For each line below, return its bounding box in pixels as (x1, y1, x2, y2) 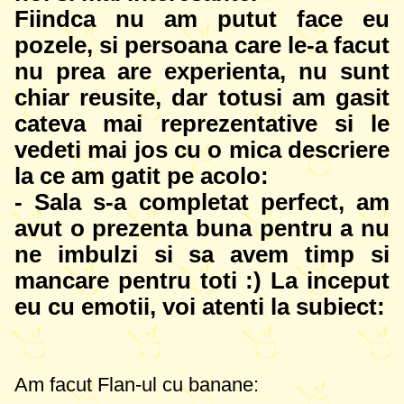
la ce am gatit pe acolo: (14, 163, 269, 188)
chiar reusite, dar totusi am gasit (14, 85, 390, 110)
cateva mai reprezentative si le (14, 111, 390, 136)
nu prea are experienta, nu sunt (14, 59, 390, 84)
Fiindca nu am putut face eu (14, 6, 390, 32)
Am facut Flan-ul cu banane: (14, 373, 259, 396)
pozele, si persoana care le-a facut (14, 32, 390, 58)
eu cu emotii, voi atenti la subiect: (14, 294, 385, 319)
